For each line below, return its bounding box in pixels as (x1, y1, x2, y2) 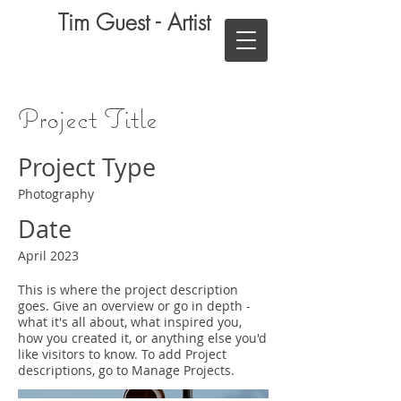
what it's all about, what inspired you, (18, 313, 242, 330)
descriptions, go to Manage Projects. (18, 362, 235, 379)
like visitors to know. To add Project (18, 346, 226, 363)
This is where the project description (18, 281, 238, 298)
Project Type (18, 151, 156, 183)
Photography (18, 185, 94, 202)
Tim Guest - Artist (58, 7, 210, 38)
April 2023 (18, 247, 79, 264)
